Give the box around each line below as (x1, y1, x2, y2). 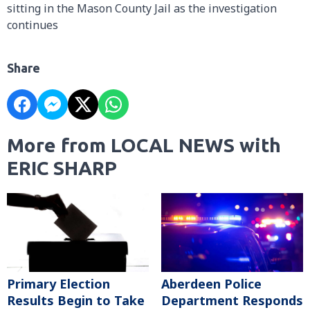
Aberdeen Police (161, 275, 262, 293)
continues (7, 17, 58, 33)
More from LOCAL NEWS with (7, 134, 281, 156)
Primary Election (7, 275, 110, 293)
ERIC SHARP (7, 156, 117, 179)
